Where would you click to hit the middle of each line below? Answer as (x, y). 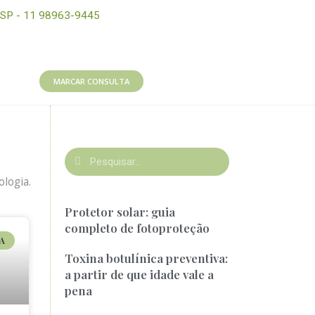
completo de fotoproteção (137, 227)
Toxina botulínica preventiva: (147, 258)
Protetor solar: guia (120, 211)
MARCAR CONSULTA (92, 82)
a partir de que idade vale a (140, 274)
